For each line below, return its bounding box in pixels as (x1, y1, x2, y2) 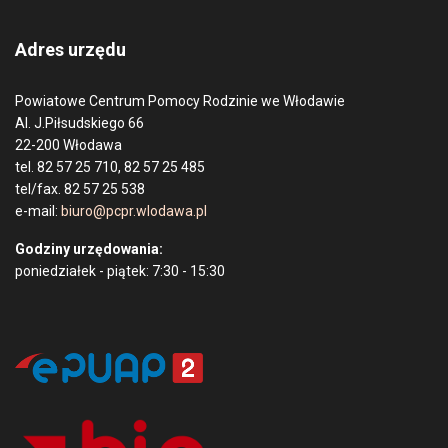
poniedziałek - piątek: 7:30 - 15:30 (15, 262, 225, 279)
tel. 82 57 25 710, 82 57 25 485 (15, 158, 205, 175)
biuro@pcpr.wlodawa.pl (61, 202, 207, 219)
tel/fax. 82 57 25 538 (15, 180, 145, 197)
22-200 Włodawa (15, 136, 122, 153)
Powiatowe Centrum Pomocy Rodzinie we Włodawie (15, 92, 345, 109)
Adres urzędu (15, 38, 126, 60)
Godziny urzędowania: (15, 240, 163, 257)
